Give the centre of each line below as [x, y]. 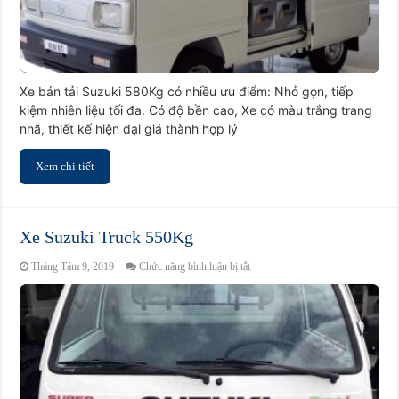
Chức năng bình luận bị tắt [195, 267]
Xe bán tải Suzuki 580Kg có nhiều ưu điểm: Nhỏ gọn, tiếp [187, 92]
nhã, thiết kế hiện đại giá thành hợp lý [129, 129]
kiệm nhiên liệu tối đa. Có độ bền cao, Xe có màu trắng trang [196, 110]
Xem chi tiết [65, 167]
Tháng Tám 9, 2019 [73, 267]
